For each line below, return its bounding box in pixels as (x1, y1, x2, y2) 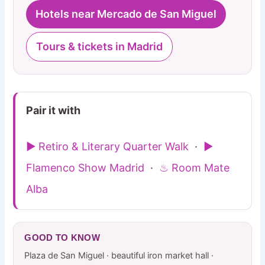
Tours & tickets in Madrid (36, 40, 163, 53)
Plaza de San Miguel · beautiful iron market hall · (24, 250, 214, 261)
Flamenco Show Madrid (26, 161, 145, 174)
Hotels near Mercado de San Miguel (35, 7, 217, 20)
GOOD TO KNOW (24, 232, 101, 243)
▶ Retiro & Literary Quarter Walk (26, 140, 189, 153)
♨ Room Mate (159, 161, 230, 174)
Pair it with (26, 104, 81, 117)
